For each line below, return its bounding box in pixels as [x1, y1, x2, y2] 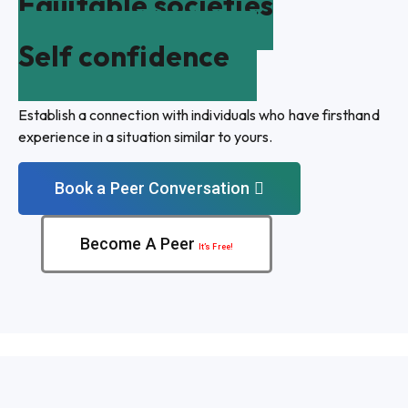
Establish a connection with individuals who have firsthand [18, 106, 380, 124]
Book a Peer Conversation [55, 178, 250, 198]
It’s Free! [199, 242, 233, 251]
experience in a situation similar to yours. [18, 127, 273, 146]
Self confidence [18, 38, 230, 74]
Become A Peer [80, 234, 199, 253]
